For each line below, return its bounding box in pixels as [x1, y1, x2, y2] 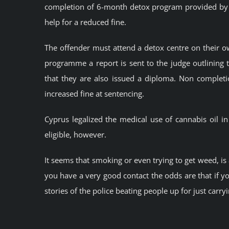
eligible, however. [44, 129, 106, 140]
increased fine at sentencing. [44, 88, 144, 99]
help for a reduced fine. [44, 17, 126, 28]
